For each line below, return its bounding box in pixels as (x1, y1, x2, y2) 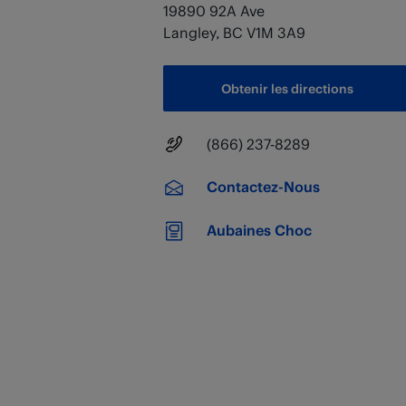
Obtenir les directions (220, 81, 353, 96)
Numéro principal (162, 134, 281, 151)
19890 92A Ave (163, 2, 265, 19)
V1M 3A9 (246, 24, 305, 41)
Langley (163, 24, 216, 41)
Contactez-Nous (207, 178, 320, 195)
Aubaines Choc (207, 221, 312, 238)
